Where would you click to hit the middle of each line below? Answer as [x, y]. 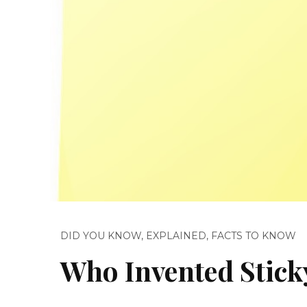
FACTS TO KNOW [254, 235]
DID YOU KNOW [101, 235]
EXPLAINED [176, 235]
